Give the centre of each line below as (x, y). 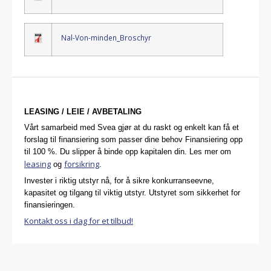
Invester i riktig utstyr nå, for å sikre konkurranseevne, (119, 180)
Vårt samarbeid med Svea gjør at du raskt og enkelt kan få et (132, 128)
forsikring (82, 164)
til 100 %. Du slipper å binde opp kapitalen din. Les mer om (128, 152)
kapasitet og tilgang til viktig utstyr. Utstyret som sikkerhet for (132, 192)
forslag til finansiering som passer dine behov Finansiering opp (133, 140)
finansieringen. (50, 204)
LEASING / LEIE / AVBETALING (83, 111)
